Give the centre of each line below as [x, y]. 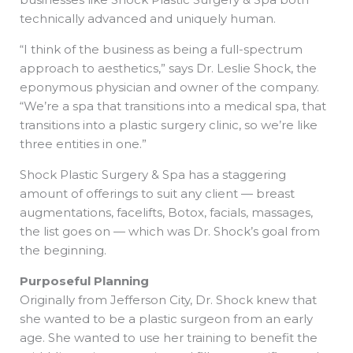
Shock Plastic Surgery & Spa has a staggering [153, 175]
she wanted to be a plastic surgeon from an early [166, 319]
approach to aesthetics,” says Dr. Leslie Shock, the [168, 69]
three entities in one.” [83, 144]
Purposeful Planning [84, 281]
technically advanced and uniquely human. [148, 19]
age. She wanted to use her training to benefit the [169, 338]
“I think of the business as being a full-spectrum [161, 50]
